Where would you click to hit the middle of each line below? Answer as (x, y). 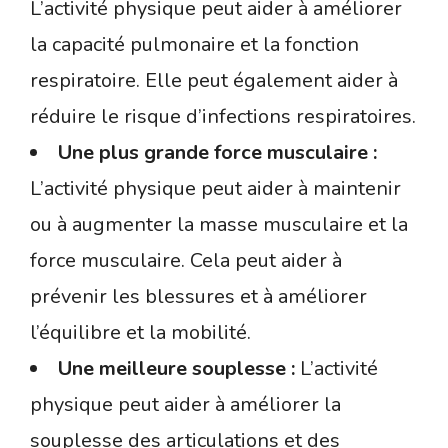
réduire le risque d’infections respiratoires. (223, 116)
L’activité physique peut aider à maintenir (215, 188)
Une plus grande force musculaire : (217, 152)
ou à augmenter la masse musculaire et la (219, 224)
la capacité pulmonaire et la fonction (194, 44)
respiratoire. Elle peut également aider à (214, 80)
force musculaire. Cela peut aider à (186, 260)
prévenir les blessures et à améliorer (198, 296)
